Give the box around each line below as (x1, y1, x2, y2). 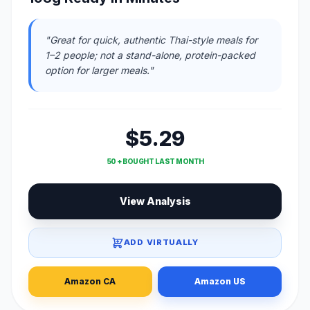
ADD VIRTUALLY (123, 237, 199, 248)
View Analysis (119, 194, 191, 207)
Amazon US (194, 276, 246, 287)
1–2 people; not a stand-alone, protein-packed (45, 48, 255, 61)
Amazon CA (64, 276, 116, 287)
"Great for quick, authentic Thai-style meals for (45, 33, 257, 46)
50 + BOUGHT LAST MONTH (106, 156, 204, 165)
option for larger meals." (45, 64, 154, 76)
